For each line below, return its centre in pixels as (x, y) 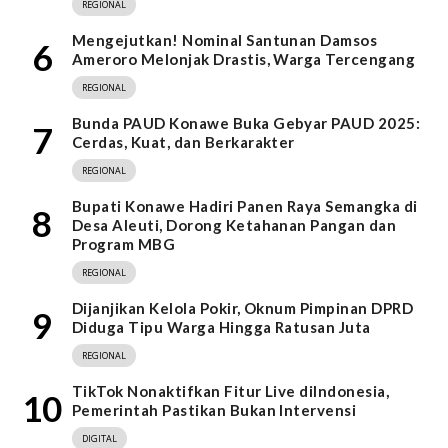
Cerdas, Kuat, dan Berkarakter (183, 142)
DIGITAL (99, 439)
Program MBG (124, 244)
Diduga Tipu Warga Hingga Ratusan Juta (221, 327)
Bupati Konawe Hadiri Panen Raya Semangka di (245, 206)
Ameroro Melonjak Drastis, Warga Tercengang (244, 59)
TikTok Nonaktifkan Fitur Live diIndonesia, (231, 391)
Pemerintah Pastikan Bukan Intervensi (214, 410)
